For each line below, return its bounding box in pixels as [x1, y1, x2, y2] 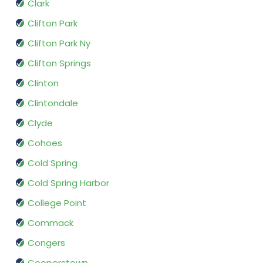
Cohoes [28, 137, 62, 150]
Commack [28, 217, 73, 230]
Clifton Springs [28, 57, 91, 70]
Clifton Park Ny [28, 37, 90, 50]
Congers [28, 237, 65, 249]
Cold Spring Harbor [28, 177, 109, 190]
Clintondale [28, 97, 78, 110]
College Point [28, 197, 86, 210]
